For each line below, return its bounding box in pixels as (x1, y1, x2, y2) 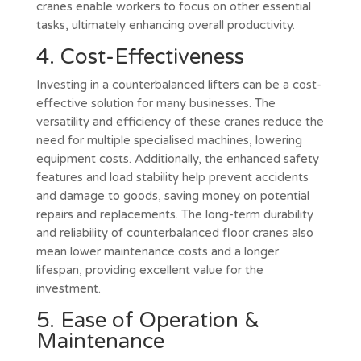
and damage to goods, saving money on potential (35, 188, 309, 203)
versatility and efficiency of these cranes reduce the (35, 114, 324, 129)
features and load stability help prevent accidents (35, 169, 309, 185)
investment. (35, 280, 101, 296)
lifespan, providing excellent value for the (35, 262, 263, 277)
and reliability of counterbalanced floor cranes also (35, 225, 313, 240)
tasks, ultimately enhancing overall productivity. (35, 17, 295, 32)
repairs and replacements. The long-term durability (35, 206, 313, 222)
